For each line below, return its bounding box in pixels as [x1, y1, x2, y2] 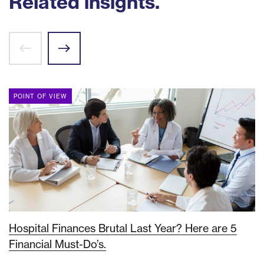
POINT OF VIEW [14, 93, 67, 101]
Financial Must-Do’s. [9, 237, 106, 252]
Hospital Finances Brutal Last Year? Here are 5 [9, 222, 237, 236]
